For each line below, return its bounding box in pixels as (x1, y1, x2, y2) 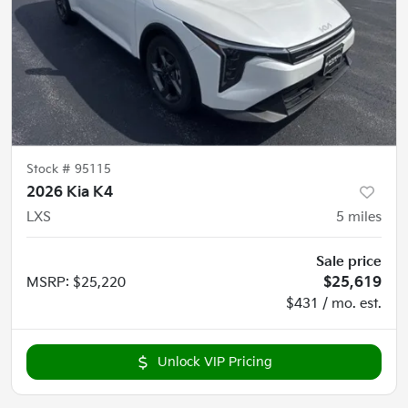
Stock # (26, 161, 75, 177)
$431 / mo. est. (286, 294, 382, 312)
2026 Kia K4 (26, 183, 113, 201)
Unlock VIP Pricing (158, 353, 272, 370)
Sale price (316, 252, 382, 270)
